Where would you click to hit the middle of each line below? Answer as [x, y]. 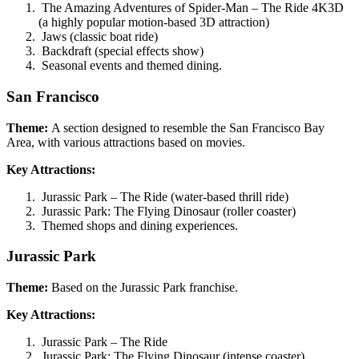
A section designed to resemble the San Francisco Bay [186, 127]
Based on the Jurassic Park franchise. [143, 288]
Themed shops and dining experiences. [138, 225]
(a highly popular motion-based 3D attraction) [154, 22]
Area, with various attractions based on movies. [126, 142]
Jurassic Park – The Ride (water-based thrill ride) [163, 196]
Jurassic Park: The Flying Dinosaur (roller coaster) [167, 211]
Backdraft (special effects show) [121, 51]
